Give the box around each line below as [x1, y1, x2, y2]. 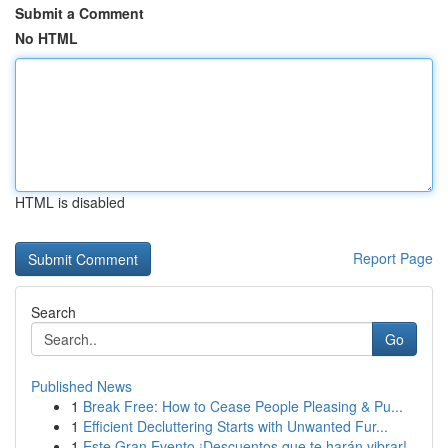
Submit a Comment [15, 3, 144, 23]
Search [31, 302, 76, 322]
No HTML [15, 28, 78, 48]
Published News [31, 376, 132, 396]
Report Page [353, 248, 433, 268]
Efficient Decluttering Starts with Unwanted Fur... [83, 416, 388, 436]
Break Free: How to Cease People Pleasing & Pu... [83, 396, 403, 416]
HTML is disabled [15, 192, 125, 212]
